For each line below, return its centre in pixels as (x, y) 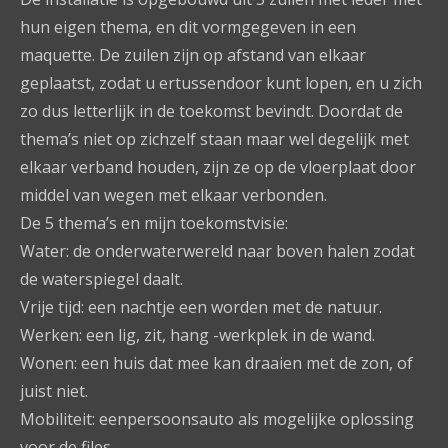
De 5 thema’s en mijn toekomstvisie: (154, 223)
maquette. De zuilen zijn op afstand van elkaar (193, 55)
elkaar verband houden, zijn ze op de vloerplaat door (218, 167)
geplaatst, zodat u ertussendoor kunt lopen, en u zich (221, 83)
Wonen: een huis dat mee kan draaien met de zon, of (216, 363)
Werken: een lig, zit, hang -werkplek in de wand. (197, 335)
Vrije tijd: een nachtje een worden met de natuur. (201, 307)
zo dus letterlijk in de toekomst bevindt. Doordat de (211, 111)
